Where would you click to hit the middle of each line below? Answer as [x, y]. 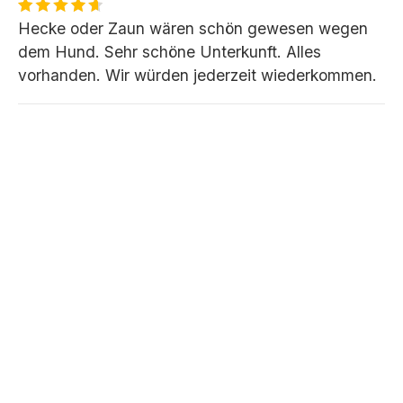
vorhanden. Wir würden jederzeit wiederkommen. [197, 75]
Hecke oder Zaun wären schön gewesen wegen [193, 28]
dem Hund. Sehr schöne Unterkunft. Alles [170, 51]
